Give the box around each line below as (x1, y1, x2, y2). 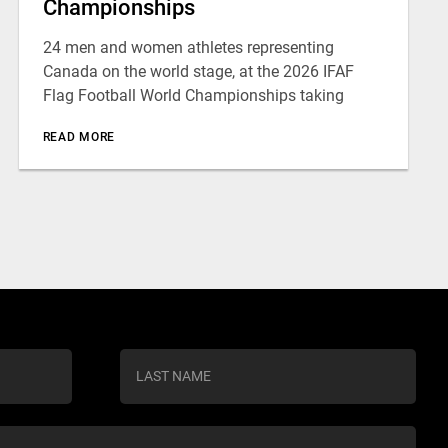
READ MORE (42, 130, 115, 144)
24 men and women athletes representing (42, 38, 334, 57)
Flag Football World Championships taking (42, 86, 344, 105)
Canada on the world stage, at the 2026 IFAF (42, 62, 354, 81)
